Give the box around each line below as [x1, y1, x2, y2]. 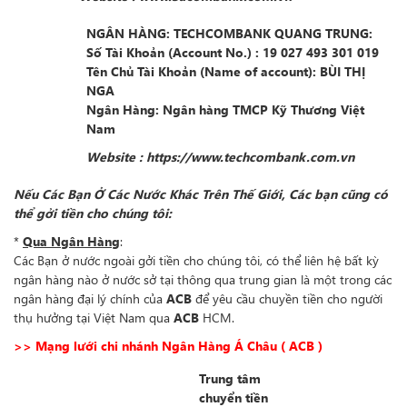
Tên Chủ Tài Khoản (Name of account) [86, 63, 313, 80]
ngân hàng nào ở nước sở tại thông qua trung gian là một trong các [14, 271, 392, 288]
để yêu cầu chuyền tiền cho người [192, 290, 382, 307]
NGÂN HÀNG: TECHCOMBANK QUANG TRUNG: [86, 25, 372, 42]
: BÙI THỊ [313, 63, 365, 80]
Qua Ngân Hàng [23, 233, 120, 250]
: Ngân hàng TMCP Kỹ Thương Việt [155, 101, 364, 118]
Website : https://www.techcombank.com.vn [86, 148, 354, 165]
